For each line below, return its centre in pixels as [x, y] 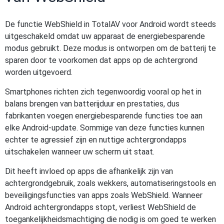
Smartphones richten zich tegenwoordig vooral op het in [103, 92]
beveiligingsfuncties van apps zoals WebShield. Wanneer [104, 195]
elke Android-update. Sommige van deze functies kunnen [105, 128]
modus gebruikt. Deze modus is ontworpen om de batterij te [110, 48]
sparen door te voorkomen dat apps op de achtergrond [101, 60]
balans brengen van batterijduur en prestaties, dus [92, 104]
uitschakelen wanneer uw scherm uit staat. [80, 152]
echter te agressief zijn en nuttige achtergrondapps [96, 140]
